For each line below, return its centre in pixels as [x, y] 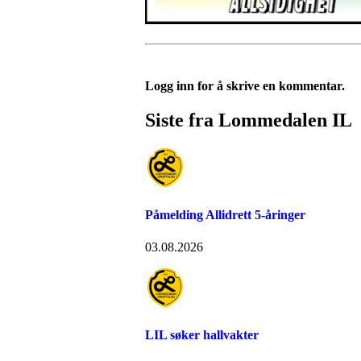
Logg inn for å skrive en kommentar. [245, 86]
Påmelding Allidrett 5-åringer [225, 215]
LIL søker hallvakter [202, 334]
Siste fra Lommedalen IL [249, 120]
